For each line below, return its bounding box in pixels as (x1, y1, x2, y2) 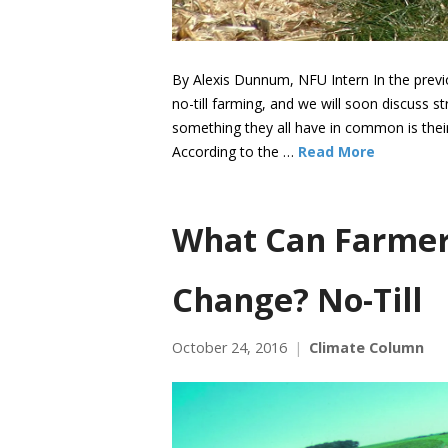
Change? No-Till (172, 277, 422, 321)
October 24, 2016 (172, 338, 287, 357)
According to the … (172, 142, 298, 161)
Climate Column (309, 338, 424, 357)
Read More (298, 142, 375, 161)
